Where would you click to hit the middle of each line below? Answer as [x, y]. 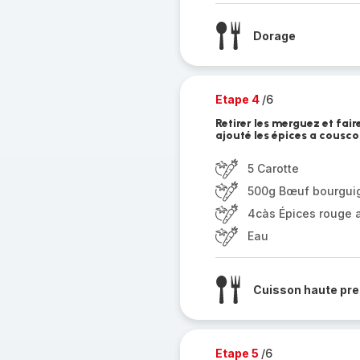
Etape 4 [238, 99]
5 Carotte [273, 168]
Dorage [274, 35]
